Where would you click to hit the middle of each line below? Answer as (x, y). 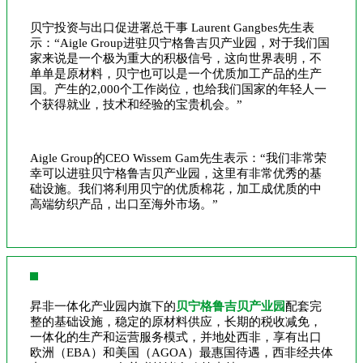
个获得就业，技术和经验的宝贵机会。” (136, 104)
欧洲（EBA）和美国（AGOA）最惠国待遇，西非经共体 (181, 352)
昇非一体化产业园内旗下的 (103, 306)
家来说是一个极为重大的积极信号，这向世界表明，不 (176, 58)
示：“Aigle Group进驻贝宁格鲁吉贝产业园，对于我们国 (180, 43)
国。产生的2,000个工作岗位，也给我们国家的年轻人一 (178, 89)
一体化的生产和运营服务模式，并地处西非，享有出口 (176, 337)
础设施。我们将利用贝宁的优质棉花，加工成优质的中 (176, 188)
